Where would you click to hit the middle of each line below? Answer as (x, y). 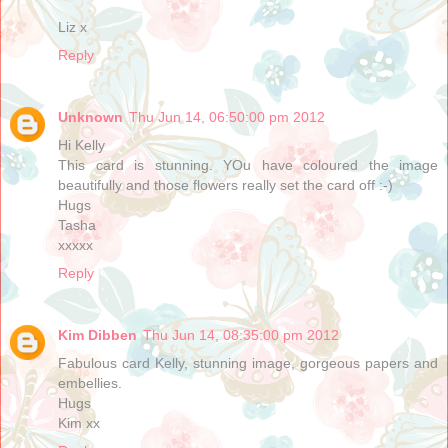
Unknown (90, 117)
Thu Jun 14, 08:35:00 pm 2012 (241, 335)
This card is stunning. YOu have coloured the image (248, 165)
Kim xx (79, 423)
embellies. (90, 383)
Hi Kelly (81, 145)
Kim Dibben (97, 335)
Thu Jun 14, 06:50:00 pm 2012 (227, 117)
